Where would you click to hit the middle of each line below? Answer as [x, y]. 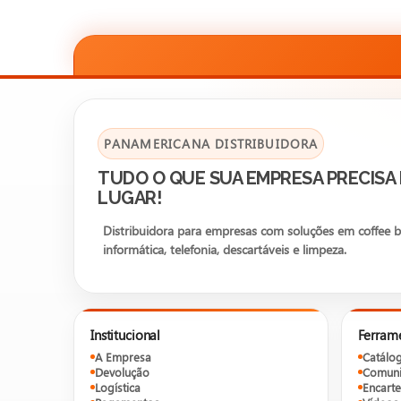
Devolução [122, 372]
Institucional [126, 335]
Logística [118, 388]
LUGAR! [129, 197]
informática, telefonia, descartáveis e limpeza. [224, 250]
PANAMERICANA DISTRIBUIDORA [211, 143]
